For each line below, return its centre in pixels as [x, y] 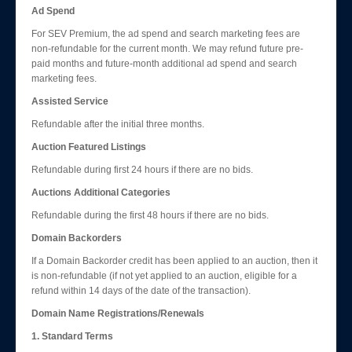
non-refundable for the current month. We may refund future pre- [167, 49]
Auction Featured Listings [89, 147]
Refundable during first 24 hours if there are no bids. [142, 170]
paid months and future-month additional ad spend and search [164, 64]
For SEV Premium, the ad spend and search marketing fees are [166, 34]
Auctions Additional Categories [101, 192]
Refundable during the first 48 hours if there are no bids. [150, 215]
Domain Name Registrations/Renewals [118, 313]
